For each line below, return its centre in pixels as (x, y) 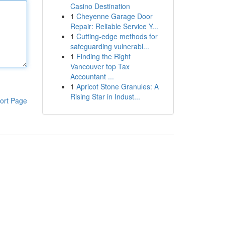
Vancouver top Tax (100, 66)
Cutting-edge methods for (117, 36)
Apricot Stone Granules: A (117, 86)
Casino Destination (100, 6)
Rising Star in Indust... (105, 96)
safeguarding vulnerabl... (109, 46)
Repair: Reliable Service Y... (114, 26)
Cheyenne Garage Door (114, 16)
